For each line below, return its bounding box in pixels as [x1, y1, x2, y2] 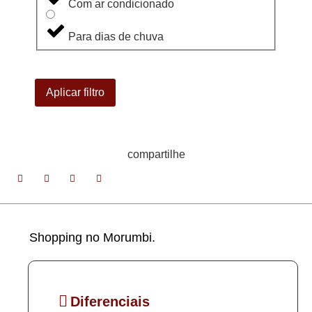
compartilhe [127, 148, 185, 160]
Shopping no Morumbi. [29, 230, 155, 244]
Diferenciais [70, 293, 150, 309]
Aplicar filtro [46, 86, 104, 98]
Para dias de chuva [68, 30, 164, 42]
